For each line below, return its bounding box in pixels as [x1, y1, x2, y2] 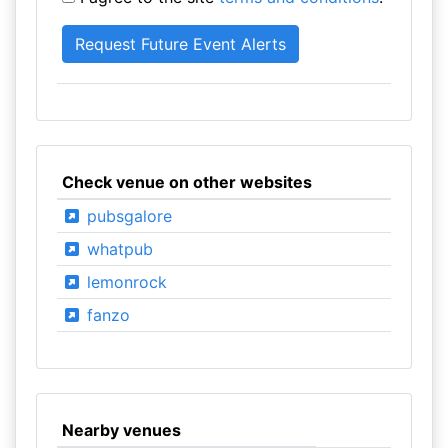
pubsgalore [81, 206, 172, 226]
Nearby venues [61, 420, 181, 440]
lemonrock [81, 272, 167, 292]
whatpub [81, 239, 153, 259]
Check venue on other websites [61, 172, 312, 192]
